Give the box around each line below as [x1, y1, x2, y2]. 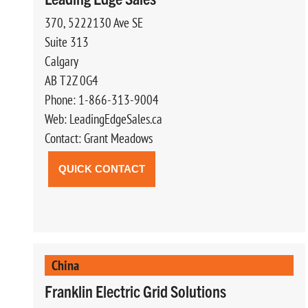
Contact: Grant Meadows [45, 129, 153, 146]
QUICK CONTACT [58, 162, 145, 175]
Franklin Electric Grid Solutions [45, 280, 226, 301]
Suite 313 [45, 33, 89, 50]
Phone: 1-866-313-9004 [45, 91, 159, 108]
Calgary [45, 52, 78, 69]
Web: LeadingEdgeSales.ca [45, 110, 162, 127]
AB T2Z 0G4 [45, 71, 98, 89]
